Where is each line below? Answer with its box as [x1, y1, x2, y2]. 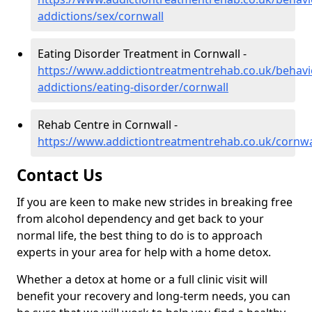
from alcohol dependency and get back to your [17, 211, 264, 227]
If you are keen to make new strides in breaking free [17, 194, 292, 210]
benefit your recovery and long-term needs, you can [17, 288, 290, 304]
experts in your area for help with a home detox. [17, 244, 271, 260]
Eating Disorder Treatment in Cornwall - [38, 46, 247, 62]
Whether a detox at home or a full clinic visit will [17, 272, 267, 288]
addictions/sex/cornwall [38, 8, 164, 24]
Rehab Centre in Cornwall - [38, 117, 178, 133]
